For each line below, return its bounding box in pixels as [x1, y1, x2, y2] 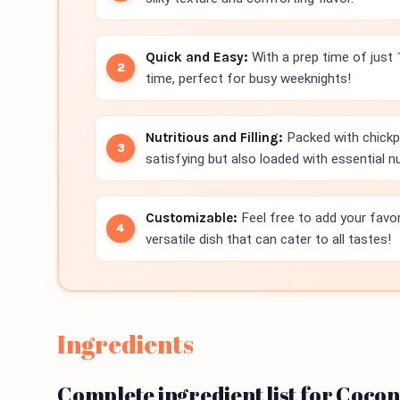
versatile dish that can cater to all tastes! [146, 231, 391, 247]
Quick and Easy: [146, 49, 248, 65]
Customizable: [146, 210, 237, 226]
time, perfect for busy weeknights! [146, 71, 351, 87]
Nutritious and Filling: [146, 129, 283, 146]
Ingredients [57, 327, 194, 361]
